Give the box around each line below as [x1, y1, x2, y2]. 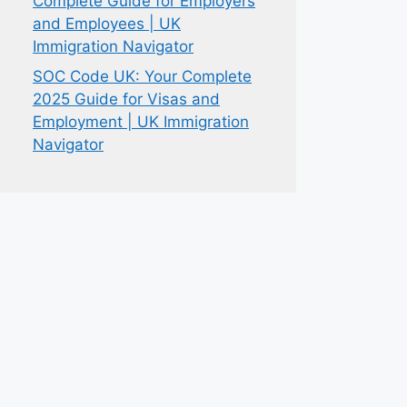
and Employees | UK [33, 14, 181, 33]
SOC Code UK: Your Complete [33, 67, 252, 85]
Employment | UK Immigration [33, 113, 249, 131]
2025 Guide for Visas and [33, 90, 220, 108]
